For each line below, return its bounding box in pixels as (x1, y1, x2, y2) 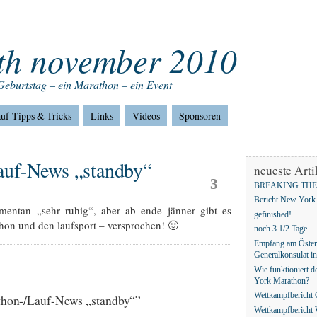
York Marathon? (254, 277, 309, 287)
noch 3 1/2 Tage (254, 224, 307, 234)
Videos (132, 109, 160, 122)
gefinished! (254, 210, 292, 220)
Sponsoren (178, 109, 221, 122)
